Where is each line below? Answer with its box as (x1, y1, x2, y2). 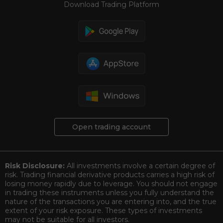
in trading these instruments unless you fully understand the (5, 188, 214, 198)
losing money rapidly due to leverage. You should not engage (5, 179, 218, 189)
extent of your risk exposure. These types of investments (5, 206, 202, 216)
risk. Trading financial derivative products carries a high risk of (5, 170, 215, 180)
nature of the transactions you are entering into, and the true (5, 197, 217, 207)
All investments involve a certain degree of (67, 161, 215, 171)
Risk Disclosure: (5, 161, 67, 171)
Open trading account (72, 122, 151, 132)
